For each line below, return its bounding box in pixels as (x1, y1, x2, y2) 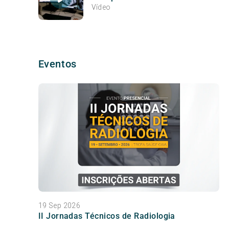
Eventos (38, 57, 77, 70)
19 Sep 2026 (38, 201, 81, 211)
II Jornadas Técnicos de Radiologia (38, 211, 175, 221)
